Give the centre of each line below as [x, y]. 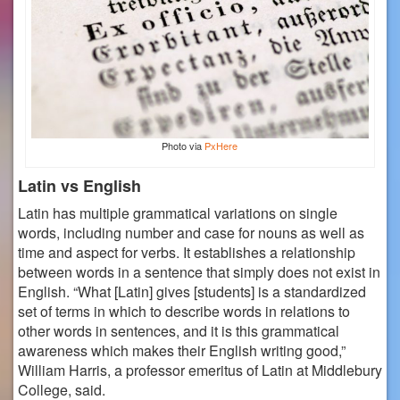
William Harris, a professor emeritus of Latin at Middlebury [200, 371]
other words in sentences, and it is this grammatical [179, 331]
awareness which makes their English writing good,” [182, 351]
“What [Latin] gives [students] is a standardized [220, 292]
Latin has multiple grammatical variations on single [178, 213]
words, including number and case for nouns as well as [191, 233]
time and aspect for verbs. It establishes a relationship [187, 253]
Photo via [183, 146]
